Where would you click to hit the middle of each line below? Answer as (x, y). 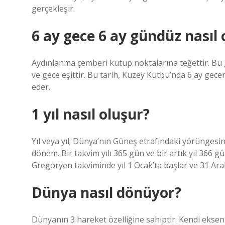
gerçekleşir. (53, 9)
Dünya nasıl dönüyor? (106, 192)
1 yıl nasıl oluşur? (91, 114)
